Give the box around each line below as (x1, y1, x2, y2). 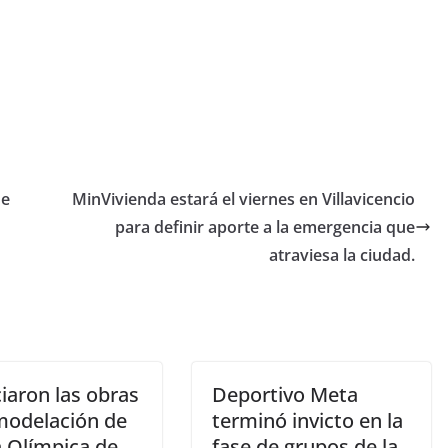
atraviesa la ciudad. (269, 243, 415, 266)
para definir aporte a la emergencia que (115, 215, 415, 238)
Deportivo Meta (212, 380, 358, 408)
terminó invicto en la (212, 406, 403, 434)
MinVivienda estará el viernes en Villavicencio (72, 187, 415, 210)
